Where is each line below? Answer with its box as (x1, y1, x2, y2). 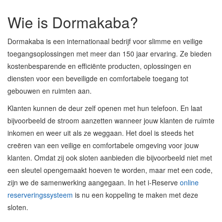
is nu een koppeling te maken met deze (73, 190, 198, 200)
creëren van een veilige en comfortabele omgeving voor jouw (7, 140, 199, 150)
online (180, 177, 199, 187)
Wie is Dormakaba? (7, 11, 138, 33)
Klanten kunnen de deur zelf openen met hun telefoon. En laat (7, 103, 202, 113)
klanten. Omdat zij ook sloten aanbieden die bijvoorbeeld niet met (7, 153, 212, 163)
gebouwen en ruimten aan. (7, 86, 92, 96)
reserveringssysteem (7, 190, 73, 200)
